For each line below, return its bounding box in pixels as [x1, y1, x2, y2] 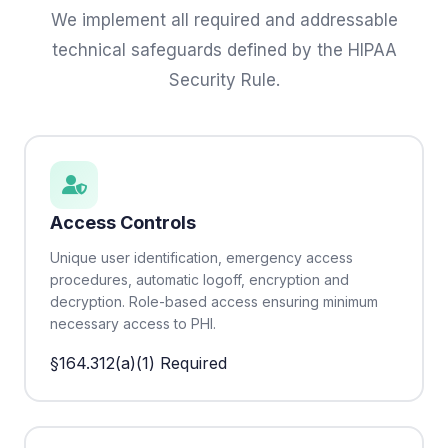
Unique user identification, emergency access [50, 249, 353, 266]
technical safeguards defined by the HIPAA [51, 40, 397, 60]
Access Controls [50, 212, 196, 233]
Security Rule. [168, 70, 280, 90]
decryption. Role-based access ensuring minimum [50, 293, 378, 310]
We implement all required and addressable [50, 10, 398, 30]
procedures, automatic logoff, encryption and [50, 271, 349, 288]
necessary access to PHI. [50, 315, 216, 332]
